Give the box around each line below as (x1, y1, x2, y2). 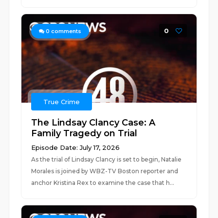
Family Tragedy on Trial (31, 128, 138, 139)
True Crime (43, 98, 80, 106)
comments (50, 28, 82, 35)
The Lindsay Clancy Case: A (31, 117, 156, 128)
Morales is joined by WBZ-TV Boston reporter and (31, 167, 179, 175)
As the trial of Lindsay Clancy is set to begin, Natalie (31, 156, 182, 163)
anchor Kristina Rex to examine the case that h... (31, 179, 175, 186)
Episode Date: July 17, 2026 (31, 144, 120, 151)
